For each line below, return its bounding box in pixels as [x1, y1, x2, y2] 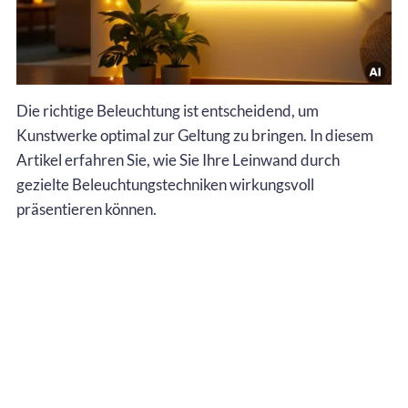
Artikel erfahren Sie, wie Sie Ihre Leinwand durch [16, 149, 340, 169]
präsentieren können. [16, 199, 157, 219]
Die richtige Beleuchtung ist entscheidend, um [16, 100, 319, 120]
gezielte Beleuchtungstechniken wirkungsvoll [16, 174, 314, 194]
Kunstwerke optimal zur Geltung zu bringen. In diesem [16, 125, 373, 145]
